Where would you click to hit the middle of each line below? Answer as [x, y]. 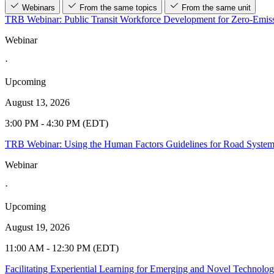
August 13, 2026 [37, 102]
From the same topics [118, 7]
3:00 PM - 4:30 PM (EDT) [57, 123]
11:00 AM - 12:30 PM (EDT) [62, 248]
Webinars [39, 7]
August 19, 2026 [37, 227]
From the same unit [216, 7]
